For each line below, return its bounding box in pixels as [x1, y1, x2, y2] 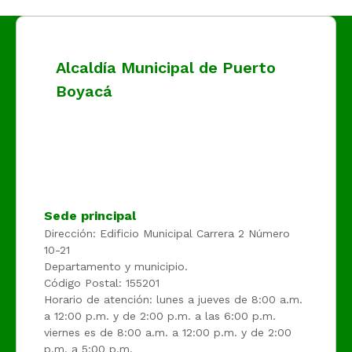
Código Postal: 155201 [44, 277, 159, 289]
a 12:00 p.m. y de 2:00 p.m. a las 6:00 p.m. [44, 310, 276, 322]
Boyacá [56, 82, 112, 101]
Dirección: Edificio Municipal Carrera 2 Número [44, 227, 290, 240]
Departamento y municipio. [44, 260, 188, 273]
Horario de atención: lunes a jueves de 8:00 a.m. [44, 293, 302, 306]
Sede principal [44, 208, 136, 223]
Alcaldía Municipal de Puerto [56, 58, 276, 77]
